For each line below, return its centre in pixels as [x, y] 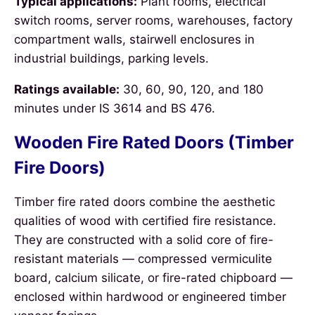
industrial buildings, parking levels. [111, 58]
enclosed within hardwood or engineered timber [150, 296]
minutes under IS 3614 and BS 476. [115, 108]
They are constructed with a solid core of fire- [144, 239]
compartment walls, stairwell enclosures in [134, 39]
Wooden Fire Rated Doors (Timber [154, 142]
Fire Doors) [60, 167]
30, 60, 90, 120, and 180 [192, 89]
